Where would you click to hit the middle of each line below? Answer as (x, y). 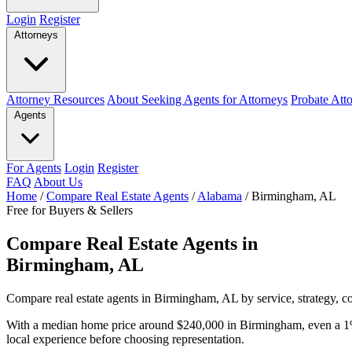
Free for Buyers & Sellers (70, 210)
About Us (58, 182)
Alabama (220, 196)
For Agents (34, 168)
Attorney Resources (55, 99)
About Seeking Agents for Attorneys (197, 99)
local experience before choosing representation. (125, 339)
